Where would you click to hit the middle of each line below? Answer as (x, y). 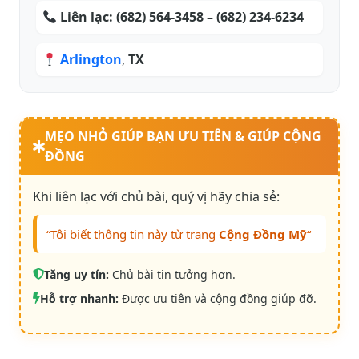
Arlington (91, 60)
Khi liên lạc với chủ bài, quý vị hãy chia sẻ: (156, 197)
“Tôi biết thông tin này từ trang (133, 234)
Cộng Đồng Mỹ (263, 234)
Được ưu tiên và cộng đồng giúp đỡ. (218, 299)
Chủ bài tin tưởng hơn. (172, 275)
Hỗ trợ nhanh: (79, 299)
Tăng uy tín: (77, 275)
